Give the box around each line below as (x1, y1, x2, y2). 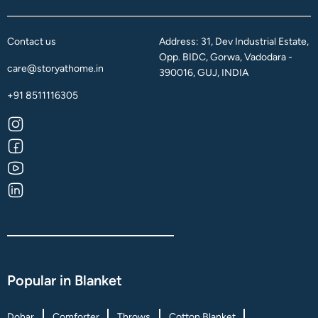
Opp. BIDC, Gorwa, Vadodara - (159, 50, 292, 63)
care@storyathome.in (7, 62, 104, 75)
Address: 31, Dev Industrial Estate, (159, 35, 309, 48)
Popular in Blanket (7, 271, 122, 289)
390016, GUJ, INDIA (159, 66, 248, 79)
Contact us (7, 35, 56, 48)
